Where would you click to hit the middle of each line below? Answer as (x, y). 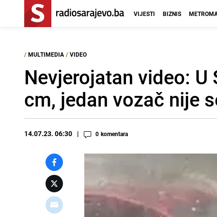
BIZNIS (172, 14)
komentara (114, 134)
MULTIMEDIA (46, 54)
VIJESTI (144, 14)
